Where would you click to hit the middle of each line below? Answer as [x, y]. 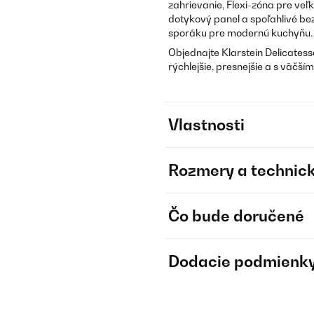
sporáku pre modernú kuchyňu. [240, 33]
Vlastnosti [206, 125]
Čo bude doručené [236, 216]
